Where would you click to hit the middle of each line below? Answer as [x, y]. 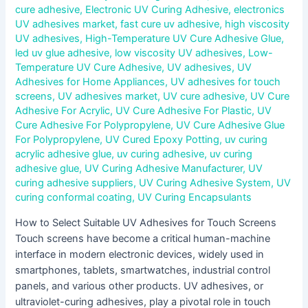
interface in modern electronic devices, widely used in [140, 254]
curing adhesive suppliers [75, 183]
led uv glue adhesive [63, 53]
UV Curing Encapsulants [195, 198]
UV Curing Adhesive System [205, 183]
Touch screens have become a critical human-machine [143, 238]
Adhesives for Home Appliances [90, 82]
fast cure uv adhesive [170, 24]
